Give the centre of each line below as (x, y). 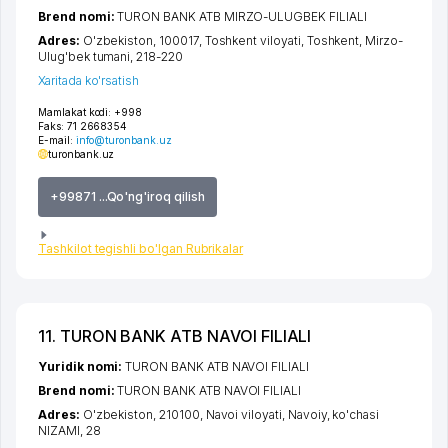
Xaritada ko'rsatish (89, 80)
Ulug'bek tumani (84, 56)
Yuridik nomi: (82, 367)
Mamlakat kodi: (75, 111)
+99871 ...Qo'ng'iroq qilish (127, 196)
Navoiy (307, 415)
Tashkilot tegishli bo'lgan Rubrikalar (141, 249)
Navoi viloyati (243, 415)
